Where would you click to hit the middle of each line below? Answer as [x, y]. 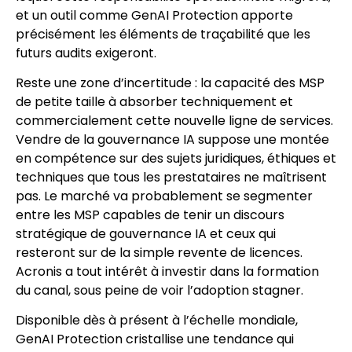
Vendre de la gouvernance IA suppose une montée [172, 139]
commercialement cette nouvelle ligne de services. [174, 121]
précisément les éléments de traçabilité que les [163, 34]
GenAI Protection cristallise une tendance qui [155, 339]
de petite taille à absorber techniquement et [154, 102]
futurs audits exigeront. [86, 53]
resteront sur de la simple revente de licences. [159, 253]
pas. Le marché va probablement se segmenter [164, 196]
